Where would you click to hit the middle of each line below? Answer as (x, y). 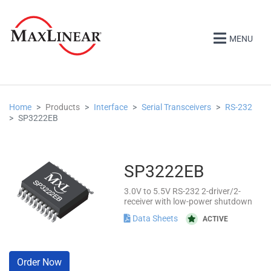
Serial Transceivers (176, 107)
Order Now (39, 262)
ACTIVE (215, 219)
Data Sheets (155, 218)
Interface (111, 107)
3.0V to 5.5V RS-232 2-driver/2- (182, 191)
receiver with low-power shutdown (188, 201)
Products (63, 107)
